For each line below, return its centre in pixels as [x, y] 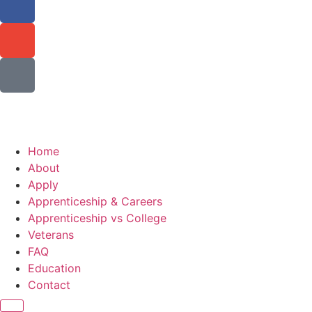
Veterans [51, 235]
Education [54, 268]
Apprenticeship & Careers [95, 202]
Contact [49, 285]
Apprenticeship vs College [97, 218]
